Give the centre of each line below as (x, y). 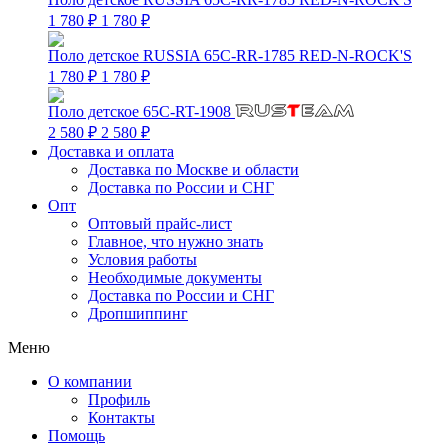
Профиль (119, 399)
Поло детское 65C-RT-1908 (141, 111)
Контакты (121, 417)
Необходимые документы (175, 277)
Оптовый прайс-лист (160, 223)
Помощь (76, 435)
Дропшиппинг (138, 313)
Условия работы (142, 259)
